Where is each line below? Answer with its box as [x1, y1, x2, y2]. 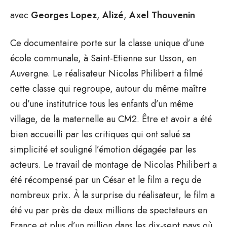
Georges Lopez [31, 8, 97, 22]
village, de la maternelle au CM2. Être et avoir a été [10, 112, 212, 126]
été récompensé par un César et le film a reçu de [10, 173, 202, 186]
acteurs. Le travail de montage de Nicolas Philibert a [10, 158, 217, 171]
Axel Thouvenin [129, 8, 195, 22]
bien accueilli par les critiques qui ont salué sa [10, 127, 191, 141]
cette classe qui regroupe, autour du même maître [10, 82, 207, 95]
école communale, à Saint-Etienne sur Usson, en [10, 51, 197, 65]
